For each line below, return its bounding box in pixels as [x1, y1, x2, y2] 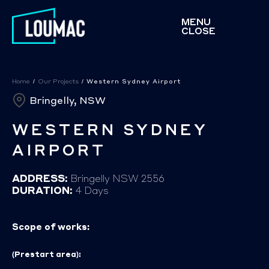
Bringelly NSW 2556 [68, 172, 165, 185]
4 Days [73, 184, 109, 197]
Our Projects [38, 77, 79, 85]
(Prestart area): [12, 250, 81, 259]
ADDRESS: [12, 172, 68, 185]
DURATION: [12, 184, 73, 197]
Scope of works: [12, 221, 89, 232]
